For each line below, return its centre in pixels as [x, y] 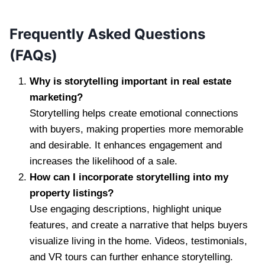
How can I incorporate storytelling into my [129, 177]
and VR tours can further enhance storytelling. [131, 257]
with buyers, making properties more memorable [136, 129]
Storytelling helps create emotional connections [134, 113]
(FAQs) [33, 55]
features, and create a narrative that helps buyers [139, 225]
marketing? [56, 97]
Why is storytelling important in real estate [130, 81]
